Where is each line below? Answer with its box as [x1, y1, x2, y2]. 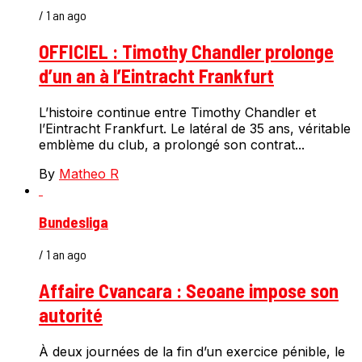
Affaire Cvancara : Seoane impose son [39, 279, 339, 303]
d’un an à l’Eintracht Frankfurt [39, 63, 274, 87]
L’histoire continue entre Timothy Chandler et [39, 103, 316, 120]
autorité [39, 303, 103, 327]
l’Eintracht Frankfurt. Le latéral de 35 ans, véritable [39, 120, 351, 137]
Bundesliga [39, 213, 108, 232]
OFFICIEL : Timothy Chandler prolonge [39, 39, 334, 63]
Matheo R [59, 165, 119, 182]
